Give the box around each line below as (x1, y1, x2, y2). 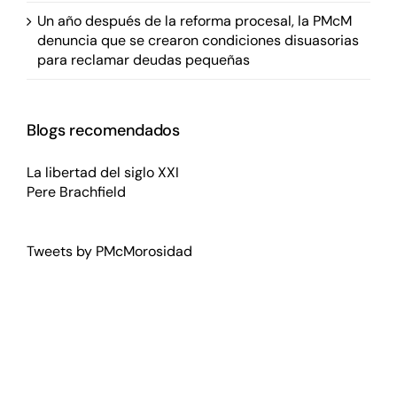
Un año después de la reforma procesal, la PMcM (36, 11, 352, 30)
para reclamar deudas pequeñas (36, 50, 250, 69)
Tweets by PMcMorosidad (26, 241, 192, 261)
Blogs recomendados (26, 119, 180, 141)
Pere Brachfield (26, 182, 126, 201)
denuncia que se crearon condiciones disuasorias (36, 30, 359, 50)
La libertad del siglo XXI (26, 162, 179, 182)
